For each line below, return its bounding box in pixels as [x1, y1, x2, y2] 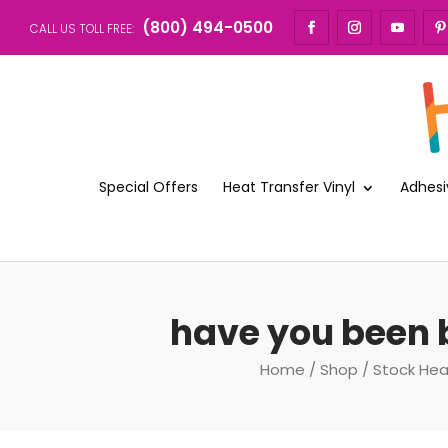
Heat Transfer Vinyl [223, 176, 355, 197]
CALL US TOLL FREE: [30, 20, 137, 37]
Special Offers [99, 176, 198, 197]
